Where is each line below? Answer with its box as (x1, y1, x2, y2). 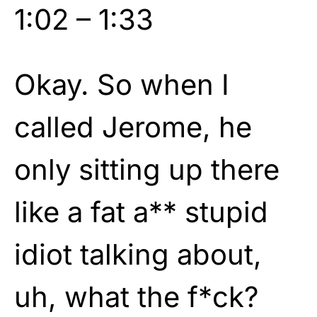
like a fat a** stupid (14, 194, 268, 229)
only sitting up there (14, 151, 279, 187)
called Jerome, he (14, 109, 252, 144)
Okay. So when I (14, 67, 229, 102)
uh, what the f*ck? (14, 279, 258, 314)
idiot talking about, (14, 236, 262, 272)
